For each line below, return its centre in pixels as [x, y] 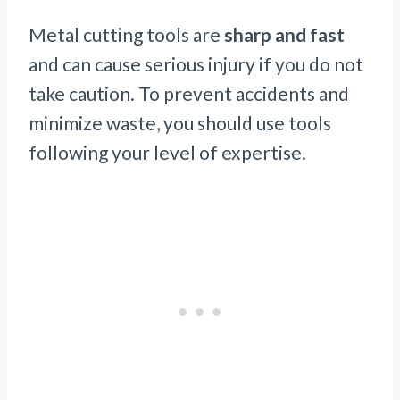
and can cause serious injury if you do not [196, 64]
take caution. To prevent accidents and [189, 94]
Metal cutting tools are [125, 35]
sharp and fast [283, 35]
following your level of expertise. [167, 153]
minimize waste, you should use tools [180, 123]
